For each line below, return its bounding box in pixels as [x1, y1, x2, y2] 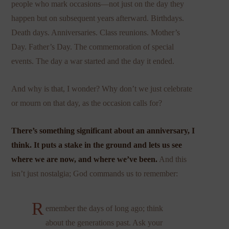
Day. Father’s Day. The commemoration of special [11, 42, 174, 51]
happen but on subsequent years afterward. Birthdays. [11, 13, 185, 22]
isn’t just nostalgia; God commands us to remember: [11, 169, 178, 178]
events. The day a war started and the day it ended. [11, 56, 175, 65]
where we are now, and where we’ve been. [11, 154, 158, 164]
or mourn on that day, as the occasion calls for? [11, 98, 163, 107]
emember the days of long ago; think [45, 203, 163, 213]
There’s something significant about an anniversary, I [11, 126, 195, 135]
